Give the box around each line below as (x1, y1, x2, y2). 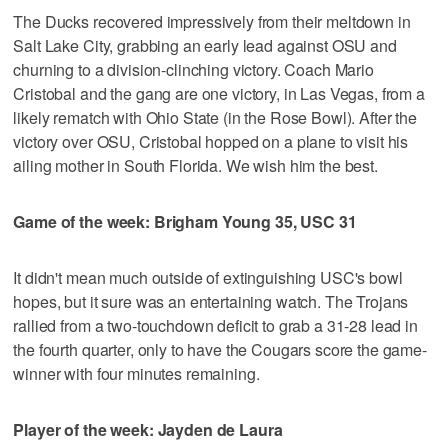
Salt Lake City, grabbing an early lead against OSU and (13, 33, 397, 57)
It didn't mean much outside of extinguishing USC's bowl (13, 265, 403, 289)
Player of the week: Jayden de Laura (13, 417, 283, 441)
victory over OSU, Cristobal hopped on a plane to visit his (13, 129, 409, 153)
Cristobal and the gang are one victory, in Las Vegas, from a (13, 81, 425, 105)
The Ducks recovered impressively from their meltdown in (13, 9, 411, 33)
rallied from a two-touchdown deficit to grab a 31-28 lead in (13, 313, 418, 337)
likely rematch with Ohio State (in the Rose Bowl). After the (13, 105, 417, 129)
